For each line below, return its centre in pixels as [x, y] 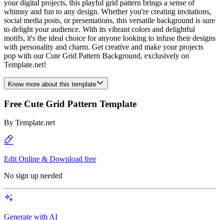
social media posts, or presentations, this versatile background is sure [110, 20]
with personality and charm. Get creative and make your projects [104, 47]
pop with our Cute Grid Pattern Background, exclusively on [96, 56]
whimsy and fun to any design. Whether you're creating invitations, [108, 12]
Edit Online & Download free [50, 159]
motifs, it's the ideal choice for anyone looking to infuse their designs [110, 38]
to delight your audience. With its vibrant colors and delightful [99, 29]
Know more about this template [52, 84]
